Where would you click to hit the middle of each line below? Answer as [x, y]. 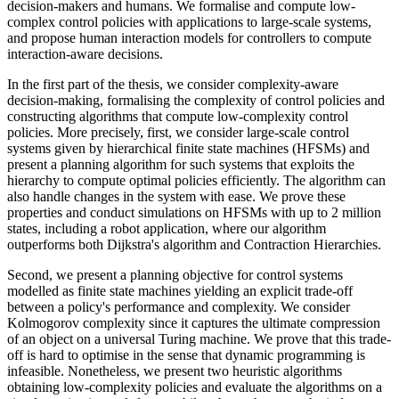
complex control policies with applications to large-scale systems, [189, 21]
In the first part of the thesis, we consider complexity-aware [173, 84]
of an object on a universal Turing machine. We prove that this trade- [199, 338]
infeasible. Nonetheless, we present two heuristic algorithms [175, 370]
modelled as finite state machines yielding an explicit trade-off [180, 290]
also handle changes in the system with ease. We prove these [176, 196]
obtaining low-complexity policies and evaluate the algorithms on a [195, 387]
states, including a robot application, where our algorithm [167, 228]
